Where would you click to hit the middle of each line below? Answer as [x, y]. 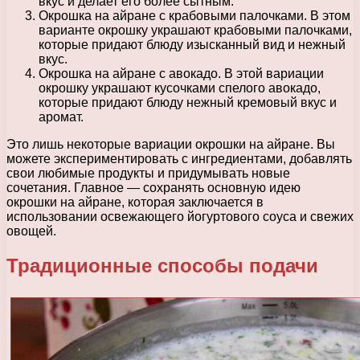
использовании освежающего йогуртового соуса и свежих [180, 217]
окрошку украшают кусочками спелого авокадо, [180, 88]
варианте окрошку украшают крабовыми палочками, [195, 31]
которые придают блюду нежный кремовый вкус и [188, 103]
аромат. [61, 117]
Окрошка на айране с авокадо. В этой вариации [181, 74]
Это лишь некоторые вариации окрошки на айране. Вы [171, 145]
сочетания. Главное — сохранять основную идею [153, 188]
